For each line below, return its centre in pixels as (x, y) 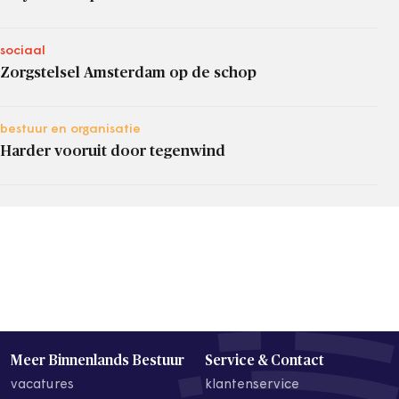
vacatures (42, 385)
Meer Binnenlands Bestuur (98, 360)
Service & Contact (265, 360)
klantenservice (252, 385)
